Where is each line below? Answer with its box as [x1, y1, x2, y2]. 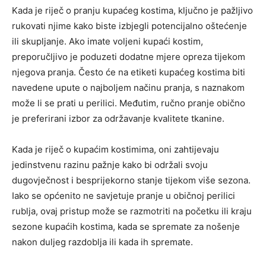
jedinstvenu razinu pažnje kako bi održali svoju [12, 159, 208, 170]
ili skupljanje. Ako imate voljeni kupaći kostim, [12, 35, 203, 47]
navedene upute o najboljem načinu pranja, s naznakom [12, 81, 245, 93]
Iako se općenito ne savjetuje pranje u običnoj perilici [12, 189, 235, 201]
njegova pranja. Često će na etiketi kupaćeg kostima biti [12, 66, 245, 78]
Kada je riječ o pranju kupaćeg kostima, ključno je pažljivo [12, 4, 253, 16]
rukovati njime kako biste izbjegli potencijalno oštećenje [12, 20, 247, 31]
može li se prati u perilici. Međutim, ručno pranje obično [12, 97, 245, 109]
